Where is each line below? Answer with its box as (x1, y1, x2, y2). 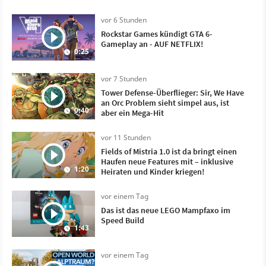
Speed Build (101, 214, 144, 226)
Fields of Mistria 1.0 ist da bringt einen (101, 145, 237, 157)
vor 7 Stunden (101, 73, 147, 84)
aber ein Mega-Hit (101, 107, 164, 118)
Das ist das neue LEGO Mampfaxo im (101, 204, 230, 216)
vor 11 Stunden (101, 132, 151, 142)
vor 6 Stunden (101, 14, 147, 25)
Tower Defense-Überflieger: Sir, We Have (101, 87, 244, 98)
